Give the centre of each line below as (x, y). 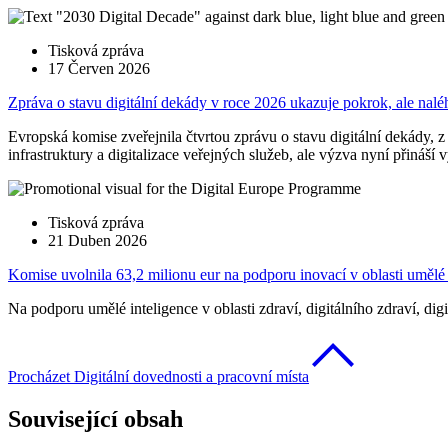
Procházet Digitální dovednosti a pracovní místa (158, 377)
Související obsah (95, 419)
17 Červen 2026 (99, 69)
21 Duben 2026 (97, 241)
